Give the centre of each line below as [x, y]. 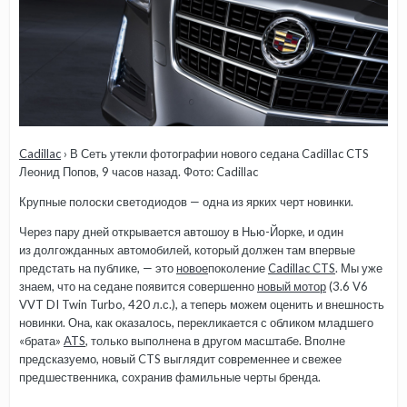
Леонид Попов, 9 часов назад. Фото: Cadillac [139, 171]
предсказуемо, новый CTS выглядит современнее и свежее [180, 358]
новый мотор [292, 286]
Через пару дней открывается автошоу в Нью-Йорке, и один [181, 231]
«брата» [41, 340]
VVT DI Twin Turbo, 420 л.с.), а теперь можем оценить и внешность [202, 304]
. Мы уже [359, 268]
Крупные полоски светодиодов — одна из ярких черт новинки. [186, 201]
